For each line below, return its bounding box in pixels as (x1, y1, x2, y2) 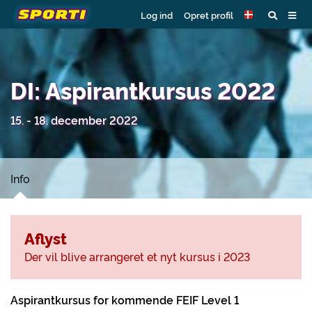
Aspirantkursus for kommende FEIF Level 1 (10, 292, 239, 307)
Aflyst (24, 227, 67, 249)
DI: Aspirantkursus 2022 (10, 74, 275, 105)
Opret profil (184, 8, 233, 21)
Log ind (141, 8, 173, 21)
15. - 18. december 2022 (10, 112, 138, 127)
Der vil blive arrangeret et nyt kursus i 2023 (24, 249, 250, 264)
